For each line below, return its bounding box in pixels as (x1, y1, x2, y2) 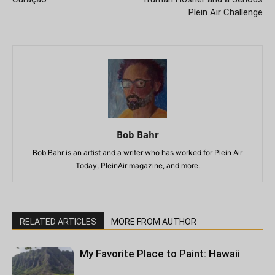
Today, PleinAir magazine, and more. (75, 161, 200, 171)
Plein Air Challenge (188, 7, 263, 18)
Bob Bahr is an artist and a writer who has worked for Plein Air (33, 148, 242, 158)
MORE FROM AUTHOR (111, 217, 196, 227)
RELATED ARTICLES (20, 217, 96, 227)
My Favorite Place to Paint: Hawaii (80, 247, 240, 260)
